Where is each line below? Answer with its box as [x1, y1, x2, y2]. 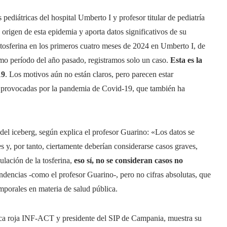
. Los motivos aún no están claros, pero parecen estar [5, 70, 173, 79]
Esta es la [170, 56, 202, 64]
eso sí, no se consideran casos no [74, 156, 183, 165]
